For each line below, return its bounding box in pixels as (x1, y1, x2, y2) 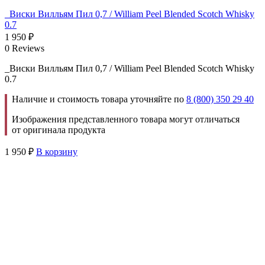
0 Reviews (5, 43, 44, 53)
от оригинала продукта (12, 124, 105, 135)
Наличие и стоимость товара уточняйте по (12, 93, 186, 104)
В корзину (36, 146, 77, 157)
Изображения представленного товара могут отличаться (12, 114, 240, 124)
